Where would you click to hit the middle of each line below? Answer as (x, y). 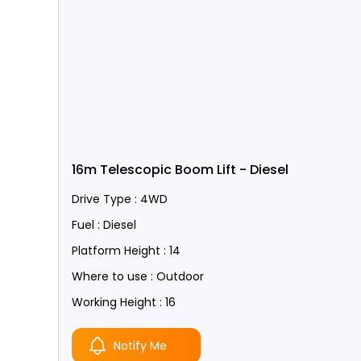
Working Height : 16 (124, 302)
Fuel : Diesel (104, 225)
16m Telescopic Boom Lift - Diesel (180, 170)
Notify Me (140, 346)
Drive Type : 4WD (120, 199)
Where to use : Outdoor (138, 276)
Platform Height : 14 (126, 251)
